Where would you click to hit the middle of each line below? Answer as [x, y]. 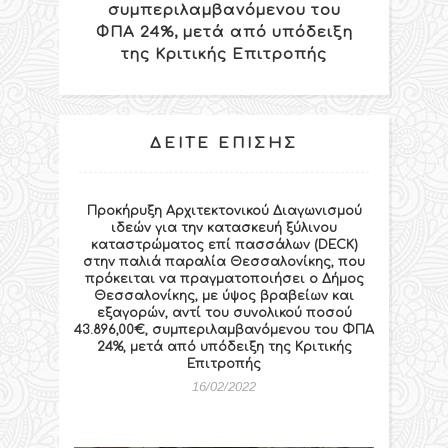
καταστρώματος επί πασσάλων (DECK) [224, 244]
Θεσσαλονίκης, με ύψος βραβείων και [224, 295]
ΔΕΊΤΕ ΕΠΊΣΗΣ [224, 143]
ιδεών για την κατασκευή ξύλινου [224, 227]
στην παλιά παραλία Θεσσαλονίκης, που [224, 261]
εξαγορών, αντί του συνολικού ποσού [224, 312]
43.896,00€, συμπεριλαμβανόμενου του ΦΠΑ [224, 329]
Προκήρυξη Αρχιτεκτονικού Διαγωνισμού [224, 210]
